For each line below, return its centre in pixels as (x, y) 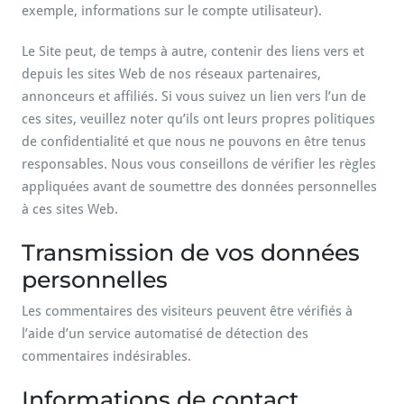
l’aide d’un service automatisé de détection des (165, 334)
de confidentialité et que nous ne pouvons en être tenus (194, 142)
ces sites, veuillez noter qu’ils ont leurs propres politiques (198, 119)
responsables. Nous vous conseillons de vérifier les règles (199, 164)
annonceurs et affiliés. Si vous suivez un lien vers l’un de (194, 96)
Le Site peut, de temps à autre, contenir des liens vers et (193, 51)
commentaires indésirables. (106, 356)
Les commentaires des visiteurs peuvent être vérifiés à (187, 311)
